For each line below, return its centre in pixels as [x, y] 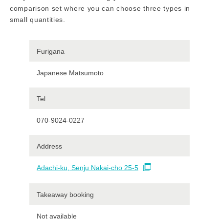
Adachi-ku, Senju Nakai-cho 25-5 [88, 167]
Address [49, 146]
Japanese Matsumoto [70, 73]
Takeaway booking [65, 194]
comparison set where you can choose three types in [100, 8]
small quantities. [38, 19]
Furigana [51, 51]
